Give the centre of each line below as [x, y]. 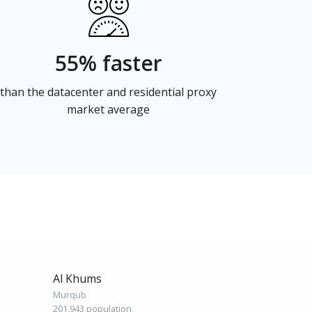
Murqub [70, 295]
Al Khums [77, 279]
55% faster [108, 63]
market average [109, 109]
